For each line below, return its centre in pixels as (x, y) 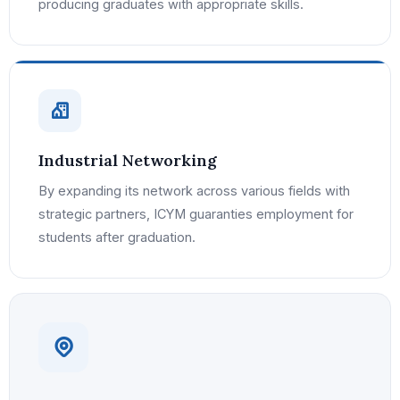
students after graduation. (117, 237)
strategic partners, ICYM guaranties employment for (196, 213)
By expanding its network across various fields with (194, 190)
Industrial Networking (128, 161)
